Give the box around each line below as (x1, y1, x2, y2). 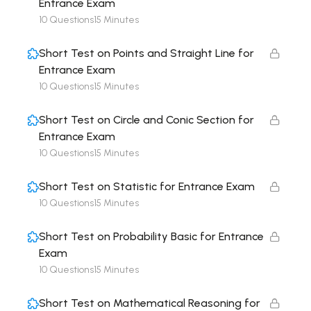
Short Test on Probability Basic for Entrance (39, 230, 264, 243)
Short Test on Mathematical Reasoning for (39, 296, 260, 310)
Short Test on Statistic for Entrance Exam (39, 180, 255, 193)
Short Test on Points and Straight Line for (39, 47, 254, 60)
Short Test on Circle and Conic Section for (39, 113, 254, 126)
